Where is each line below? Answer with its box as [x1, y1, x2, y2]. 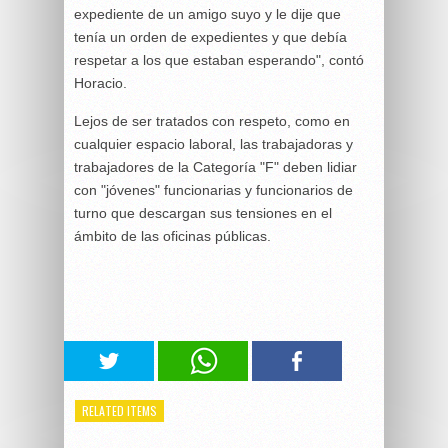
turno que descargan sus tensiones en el [74, 204, 332, 221]
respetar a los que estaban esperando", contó [74, 51, 364, 68]
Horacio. [74, 74, 127, 91]
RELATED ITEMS [82, 401, 157, 419]
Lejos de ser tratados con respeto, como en [74, 112, 350, 129]
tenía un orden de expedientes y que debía [74, 28, 347, 45]
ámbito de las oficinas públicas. [74, 227, 271, 244]
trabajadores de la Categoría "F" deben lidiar [74, 158, 357, 175]
